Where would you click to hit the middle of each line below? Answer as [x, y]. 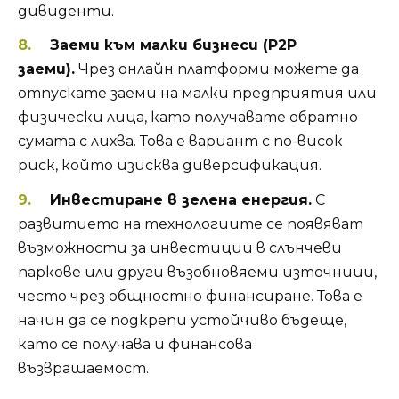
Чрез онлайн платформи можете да [217, 69]
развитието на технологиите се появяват [191, 224]
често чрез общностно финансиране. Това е [190, 296]
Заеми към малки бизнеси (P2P [173, 45]
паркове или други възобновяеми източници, [197, 272]
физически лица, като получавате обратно [188, 118]
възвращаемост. [83, 368]
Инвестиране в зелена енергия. [180, 199]
